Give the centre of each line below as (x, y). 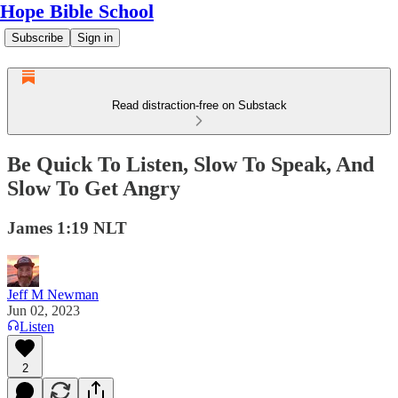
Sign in (95, 38)
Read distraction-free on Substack (199, 105)
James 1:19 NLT (67, 227)
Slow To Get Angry (94, 188)
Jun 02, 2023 (44, 310)
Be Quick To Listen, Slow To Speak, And (191, 164)
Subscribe (37, 38)
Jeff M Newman (53, 294)
